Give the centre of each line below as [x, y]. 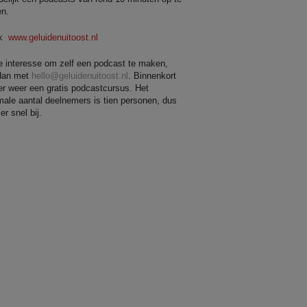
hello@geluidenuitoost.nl [79, 76]
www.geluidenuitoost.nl [53, 37]
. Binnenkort [152, 76]
